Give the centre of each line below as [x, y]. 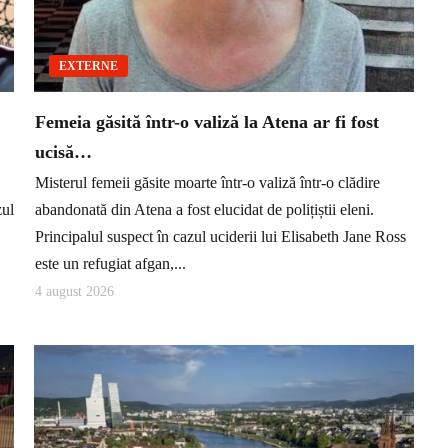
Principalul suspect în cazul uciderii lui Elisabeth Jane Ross [220, 236]
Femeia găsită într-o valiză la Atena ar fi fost [207, 122]
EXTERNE [88, 66]
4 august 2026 [74, 292]
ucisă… [63, 152]
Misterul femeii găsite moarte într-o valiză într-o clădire [207, 182]
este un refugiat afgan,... [110, 263]
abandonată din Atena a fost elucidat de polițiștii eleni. [204, 209]
